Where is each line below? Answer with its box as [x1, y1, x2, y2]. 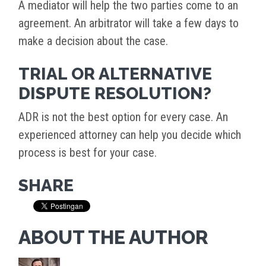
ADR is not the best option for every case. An [18, 110, 228, 125]
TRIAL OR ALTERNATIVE [18, 64, 212, 84]
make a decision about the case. [18, 34, 168, 49]
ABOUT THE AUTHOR [18, 226, 208, 249]
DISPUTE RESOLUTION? [18, 84, 211, 104]
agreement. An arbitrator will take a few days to [18, 16, 239, 31]
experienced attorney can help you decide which [18, 128, 241, 142]
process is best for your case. [18, 145, 157, 160]
